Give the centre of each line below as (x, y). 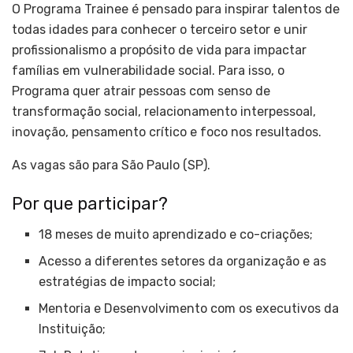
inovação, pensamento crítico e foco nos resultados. (167, 132)
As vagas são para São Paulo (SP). (111, 165)
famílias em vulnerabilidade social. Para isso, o (148, 70)
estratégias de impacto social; (128, 282)
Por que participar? (90, 204)
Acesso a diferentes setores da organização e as (183, 262)
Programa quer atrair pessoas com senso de (141, 91)
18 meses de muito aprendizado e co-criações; (176, 235)
